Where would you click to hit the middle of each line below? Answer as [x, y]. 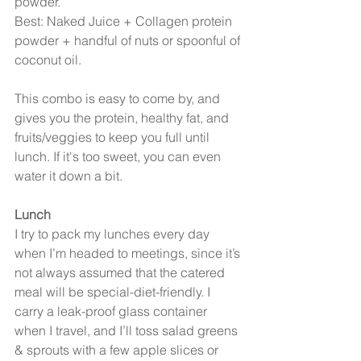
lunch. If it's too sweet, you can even [119, 156]
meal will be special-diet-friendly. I [114, 291]
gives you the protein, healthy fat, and [123, 117]
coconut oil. [48, 59]
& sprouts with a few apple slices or [118, 349]
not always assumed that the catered [121, 272]
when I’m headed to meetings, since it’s [129, 253]
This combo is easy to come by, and [119, 98]
